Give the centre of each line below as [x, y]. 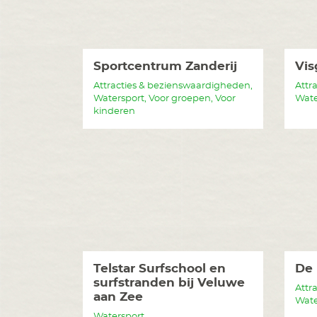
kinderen [114, 111]
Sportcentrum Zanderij [165, 67]
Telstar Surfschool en [160, 269]
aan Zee [118, 297]
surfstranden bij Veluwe [169, 283]
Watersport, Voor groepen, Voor [165, 98]
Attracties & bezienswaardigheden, [173, 86]
